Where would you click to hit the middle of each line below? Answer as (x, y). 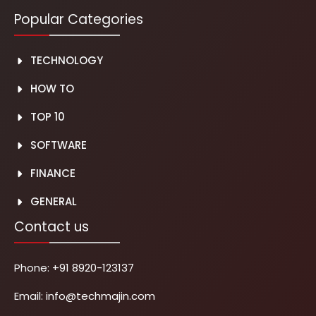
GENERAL (53, 202)
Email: (30, 296)
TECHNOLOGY (66, 61)
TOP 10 (47, 117)
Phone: (33, 268)
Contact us (51, 227)
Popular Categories (79, 20)
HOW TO (52, 89)
